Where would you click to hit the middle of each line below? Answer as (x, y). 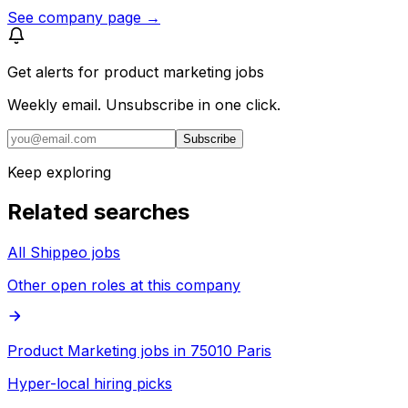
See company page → (84, 17)
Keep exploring (59, 172)
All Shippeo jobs (64, 253)
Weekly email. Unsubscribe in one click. (144, 104)
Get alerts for (56, 71)
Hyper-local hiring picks (90, 384)
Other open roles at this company (124, 286)
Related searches (98, 212)
